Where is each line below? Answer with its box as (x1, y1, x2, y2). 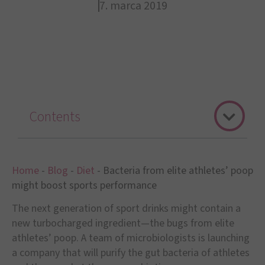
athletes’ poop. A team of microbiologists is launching (12, 231, 250, 246)
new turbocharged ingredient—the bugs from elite (12, 216, 234, 231)
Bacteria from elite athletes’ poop (103, 163, 253, 178)
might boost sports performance (12, 178, 157, 193)
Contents (30, 106, 80, 127)
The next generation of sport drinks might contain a (12, 201, 241, 216)
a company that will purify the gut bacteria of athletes (12, 245, 250, 261)
